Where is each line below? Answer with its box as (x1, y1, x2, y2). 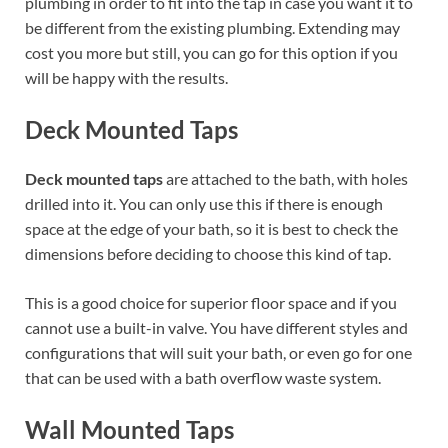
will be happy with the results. (25, 67, 228, 87)
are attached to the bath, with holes (163, 169, 408, 189)
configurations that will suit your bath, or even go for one (25, 343, 412, 363)
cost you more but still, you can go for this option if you (25, 42, 398, 62)
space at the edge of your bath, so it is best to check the (25, 219, 398, 239)
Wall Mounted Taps (25, 415, 234, 445)
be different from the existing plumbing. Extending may (25, 17, 400, 37)
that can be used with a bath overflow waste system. (25, 368, 381, 388)
